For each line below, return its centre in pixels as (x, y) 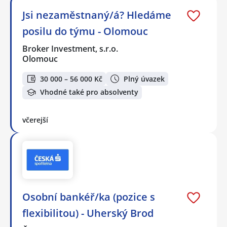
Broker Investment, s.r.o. (71, 49)
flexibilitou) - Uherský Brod (88, 213)
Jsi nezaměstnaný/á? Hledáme (97, 15)
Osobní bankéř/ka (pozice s (89, 197)
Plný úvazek (144, 79)
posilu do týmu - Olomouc (85, 31)
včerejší (35, 120)
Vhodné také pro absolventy (89, 92)
